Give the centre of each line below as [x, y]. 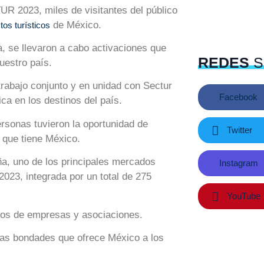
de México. [76, 25]
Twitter [238, 130]
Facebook [237, 97]
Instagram [237, 163]
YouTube [242, 196]
